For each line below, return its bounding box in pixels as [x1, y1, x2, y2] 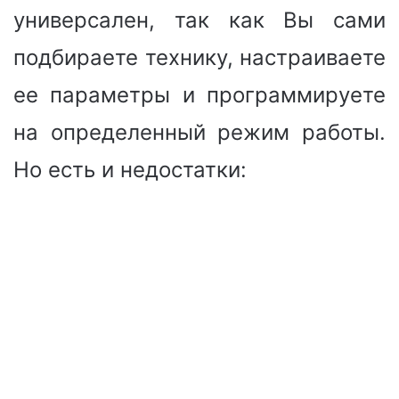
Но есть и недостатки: [13, 156, 247, 183]
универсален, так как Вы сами [13, 6, 386, 33]
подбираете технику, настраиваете [13, 44, 386, 70]
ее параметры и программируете [13, 81, 386, 108]
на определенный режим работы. [13, 118, 386, 145]
